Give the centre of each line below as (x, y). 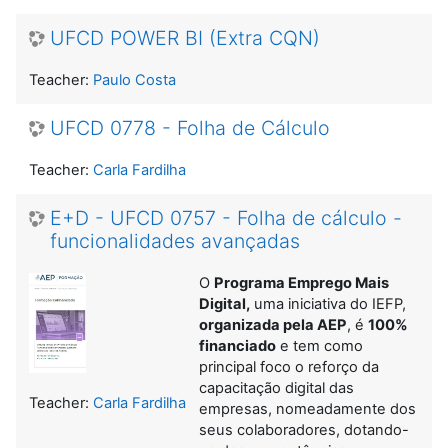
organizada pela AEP (273, 324)
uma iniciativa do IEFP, (328, 303)
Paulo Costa (134, 79)
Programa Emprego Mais (301, 282)
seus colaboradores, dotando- (304, 429)
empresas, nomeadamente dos (307, 408)
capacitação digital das (276, 387)
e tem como (319, 345)
